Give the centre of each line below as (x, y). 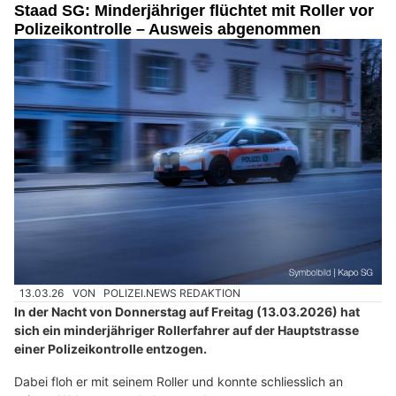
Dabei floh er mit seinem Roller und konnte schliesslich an (179, 382)
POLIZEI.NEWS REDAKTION (172, 293)
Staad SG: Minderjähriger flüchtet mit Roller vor (194, 11)
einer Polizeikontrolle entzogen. (110, 349)
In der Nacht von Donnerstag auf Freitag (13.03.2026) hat (187, 312)
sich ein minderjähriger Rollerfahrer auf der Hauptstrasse (187, 331)
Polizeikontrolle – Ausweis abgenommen (168, 30)
